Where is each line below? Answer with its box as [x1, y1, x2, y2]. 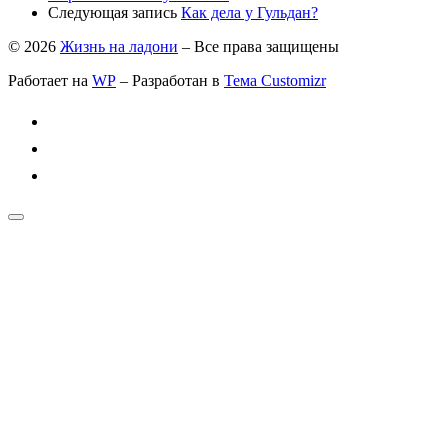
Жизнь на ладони [60, 37, 178, 55]
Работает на [8, 71, 92, 89]
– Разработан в [116, 71, 224, 89]
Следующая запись [48, 3, 177, 21]
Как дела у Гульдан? [181, 3, 318, 21]
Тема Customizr [224, 71, 326, 89]
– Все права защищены [178, 37, 339, 55]
